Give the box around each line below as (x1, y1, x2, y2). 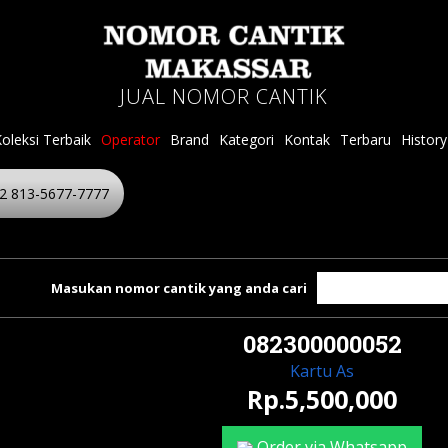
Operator (101, 130, 160, 149)
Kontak (284, 130, 330, 149)
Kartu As (290, 360, 354, 382)
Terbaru (340, 130, 391, 149)
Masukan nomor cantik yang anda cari (51, 279, 307, 297)
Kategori (219, 130, 274, 149)
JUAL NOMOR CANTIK (120, 83, 328, 110)
